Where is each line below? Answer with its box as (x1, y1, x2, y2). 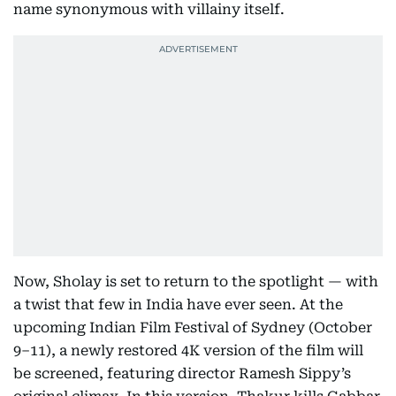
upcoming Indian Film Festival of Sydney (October (13, 318, 372, 336)
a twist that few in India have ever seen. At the (13, 295, 343, 313)
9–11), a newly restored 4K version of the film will (13, 341, 363, 359)
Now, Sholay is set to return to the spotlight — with (13, 272, 378, 290)
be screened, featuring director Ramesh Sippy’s (13, 364, 351, 382)
